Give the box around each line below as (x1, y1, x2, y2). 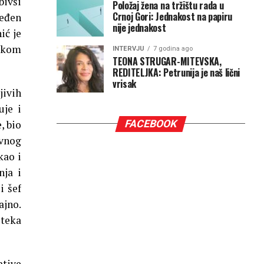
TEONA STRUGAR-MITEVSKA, (113, 54, 222, 68)
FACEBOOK (123, 117, 179, 130)
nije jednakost (113, 20, 166, 35)
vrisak (113, 76, 137, 91)
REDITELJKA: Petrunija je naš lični (113, 65, 240, 80)
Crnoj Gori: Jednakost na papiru (113, 9, 233, 24)
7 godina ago (153, 44, 193, 52)
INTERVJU (113, 44, 144, 52)
